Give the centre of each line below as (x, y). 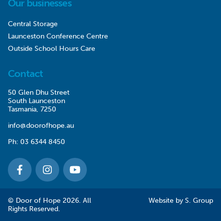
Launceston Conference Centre (58, 36)
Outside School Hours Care (52, 48)
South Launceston (37, 101)
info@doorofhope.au (41, 125)
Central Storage (33, 24)
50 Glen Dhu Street (39, 92)
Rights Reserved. (34, 209)
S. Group (199, 200)
